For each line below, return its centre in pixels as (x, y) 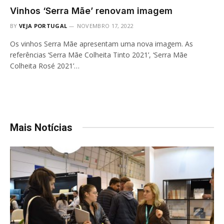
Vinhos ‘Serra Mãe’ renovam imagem (91, 10)
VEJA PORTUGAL (43, 25)
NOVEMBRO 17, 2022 (105, 25)
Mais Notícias (41, 127)
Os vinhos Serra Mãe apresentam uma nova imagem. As (101, 43)
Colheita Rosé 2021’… (45, 65)
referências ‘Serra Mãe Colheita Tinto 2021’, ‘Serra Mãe (99, 54)
